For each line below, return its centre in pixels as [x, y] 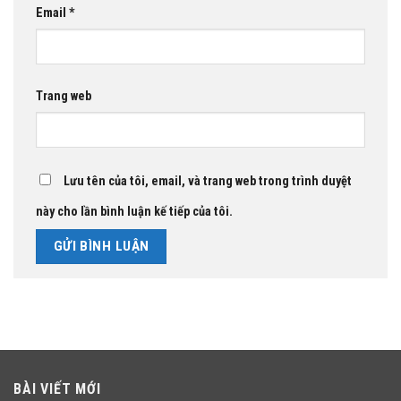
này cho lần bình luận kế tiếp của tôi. [134, 212]
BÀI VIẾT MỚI [57, 389]
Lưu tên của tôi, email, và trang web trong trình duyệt [208, 182]
